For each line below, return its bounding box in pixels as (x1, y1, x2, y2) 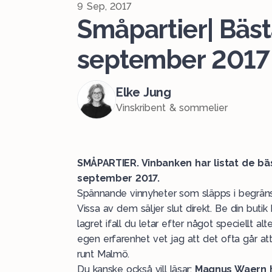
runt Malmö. (77, 248, 130, 260)
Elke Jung (116, 85, 171, 100)
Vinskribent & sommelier (116, 102, 228, 114)
